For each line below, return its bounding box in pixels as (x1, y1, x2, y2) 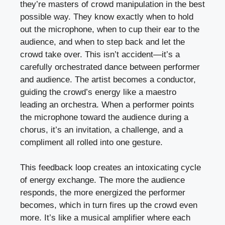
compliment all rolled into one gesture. (20, 137, 163, 147)
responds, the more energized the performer (20, 188, 185, 198)
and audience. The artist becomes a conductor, (20, 74, 196, 84)
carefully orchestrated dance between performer (20, 62, 200, 72)
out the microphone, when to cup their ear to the (20, 24, 199, 34)
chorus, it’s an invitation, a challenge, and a (20, 125, 183, 135)
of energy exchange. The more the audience (20, 175, 185, 185)
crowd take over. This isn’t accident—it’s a (20, 49, 180, 59)
